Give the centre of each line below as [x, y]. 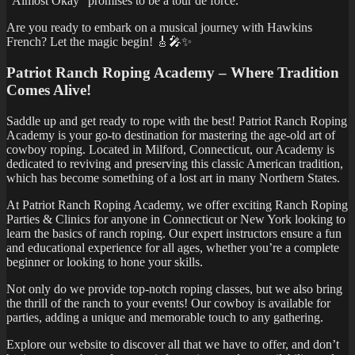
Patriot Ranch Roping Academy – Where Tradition [173, 73]
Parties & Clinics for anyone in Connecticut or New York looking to [176, 219]
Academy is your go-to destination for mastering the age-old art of [171, 135]
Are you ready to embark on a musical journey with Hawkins [159, 28]
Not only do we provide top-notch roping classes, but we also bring [174, 288]
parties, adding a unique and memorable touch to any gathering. [165, 317]
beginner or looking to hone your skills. [105, 261]
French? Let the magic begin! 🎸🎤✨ [99, 42]
